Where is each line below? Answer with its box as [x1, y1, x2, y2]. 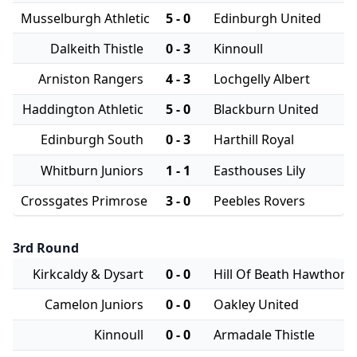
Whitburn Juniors [40, 161, 143, 179]
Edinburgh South [40, 131, 143, 149]
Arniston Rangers [37, 70, 143, 88]
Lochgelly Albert [214, 70, 311, 88]
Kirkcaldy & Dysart [32, 265, 143, 283]
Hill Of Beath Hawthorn [214, 265, 355, 283]
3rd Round [13, 239, 79, 257]
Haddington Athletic [22, 100, 143, 119]
